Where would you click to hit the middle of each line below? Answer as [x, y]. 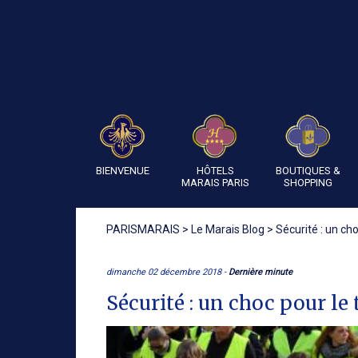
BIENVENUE [122, 171]
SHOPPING [308, 183]
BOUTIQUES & [308, 171]
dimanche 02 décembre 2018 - [167, 272]
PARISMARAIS [143, 229]
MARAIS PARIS [215, 183]
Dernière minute [261, 272]
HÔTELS [215, 171]
